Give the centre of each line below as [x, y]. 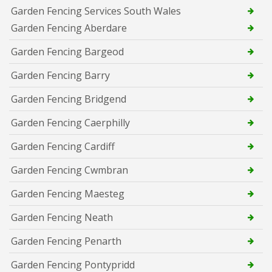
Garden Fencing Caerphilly [70, 122]
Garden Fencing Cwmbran [70, 170]
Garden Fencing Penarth [66, 241]
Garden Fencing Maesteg [68, 193]
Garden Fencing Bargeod [67, 51]
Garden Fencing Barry [60, 75]
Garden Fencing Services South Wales [96, 11]
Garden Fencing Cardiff [63, 146]
